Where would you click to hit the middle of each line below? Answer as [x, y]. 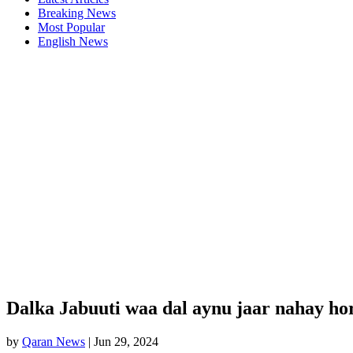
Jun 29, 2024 [126, 341]
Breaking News [77, 13]
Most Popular [71, 27]
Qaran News [54, 341]
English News [73, 41]
